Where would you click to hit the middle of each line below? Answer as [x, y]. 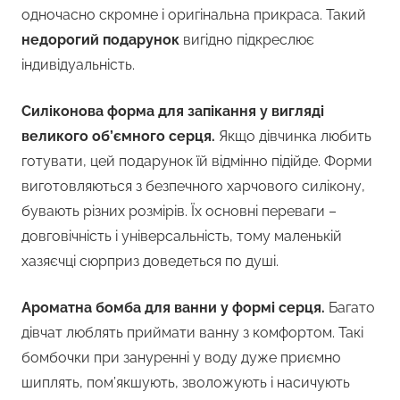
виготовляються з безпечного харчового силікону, [193, 187]
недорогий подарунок [100, 40]
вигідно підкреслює [247, 40]
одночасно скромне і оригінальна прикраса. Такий [194, 15]
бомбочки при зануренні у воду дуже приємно [181, 358]
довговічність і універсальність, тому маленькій [182, 237]
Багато [352, 308]
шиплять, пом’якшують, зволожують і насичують [186, 383]
